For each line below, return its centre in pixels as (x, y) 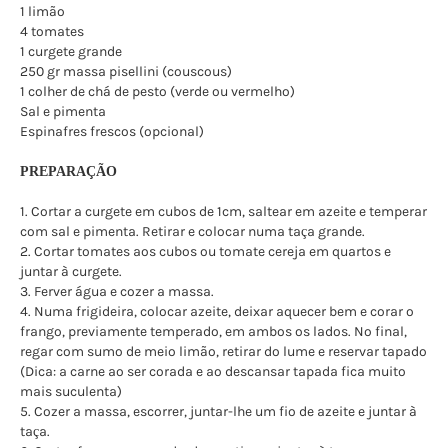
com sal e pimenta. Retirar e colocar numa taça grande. (192, 231)
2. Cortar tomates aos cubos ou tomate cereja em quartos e (205, 251)
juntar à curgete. (71, 271)
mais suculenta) (71, 391)
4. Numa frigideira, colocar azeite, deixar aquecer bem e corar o (217, 311)
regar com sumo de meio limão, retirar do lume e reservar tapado (223, 351)
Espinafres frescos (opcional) (112, 131)
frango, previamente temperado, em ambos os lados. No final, (213, 331)
